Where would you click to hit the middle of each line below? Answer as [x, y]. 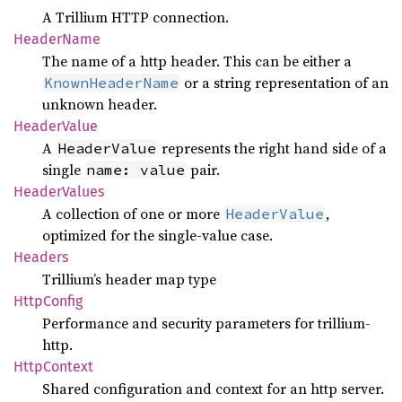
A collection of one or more [133, 214]
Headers [41, 257]
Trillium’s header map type [129, 279]
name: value [135, 170]
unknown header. [100, 104]
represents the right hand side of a [272, 148]
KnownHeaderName [111, 83]
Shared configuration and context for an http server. [213, 389]
